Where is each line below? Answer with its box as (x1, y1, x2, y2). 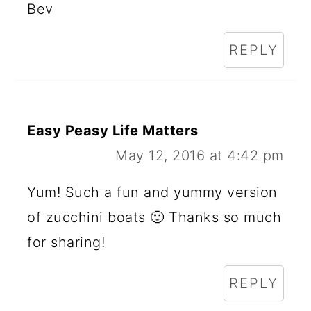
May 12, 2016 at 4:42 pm (115, 146, 284, 164)
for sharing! (27, 233, 106, 251)
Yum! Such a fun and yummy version (27, 183, 278, 201)
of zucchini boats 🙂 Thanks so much (27, 208, 282, 226)
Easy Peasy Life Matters (27, 121, 199, 139)
